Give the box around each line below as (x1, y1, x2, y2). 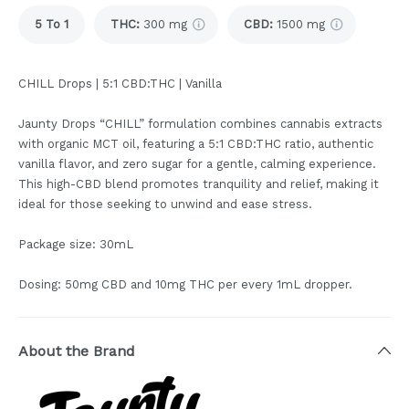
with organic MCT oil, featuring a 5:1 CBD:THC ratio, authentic (18, 137, 373, 151)
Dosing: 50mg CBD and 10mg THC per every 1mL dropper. (18, 278, 352, 291)
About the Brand (18, 342, 135, 360)
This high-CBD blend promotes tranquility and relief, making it (18, 177, 379, 191)
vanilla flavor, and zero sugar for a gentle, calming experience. (18, 157, 376, 171)
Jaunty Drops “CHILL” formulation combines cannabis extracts (18, 117, 383, 131)
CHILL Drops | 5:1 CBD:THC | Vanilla (18, 77, 222, 90)
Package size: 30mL (18, 237, 133, 251)
